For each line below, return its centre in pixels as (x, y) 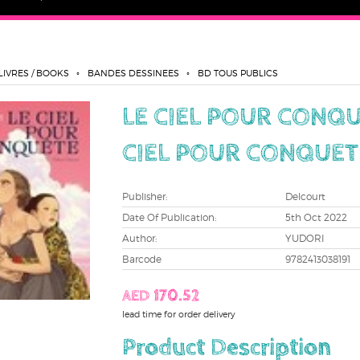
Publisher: (144, 196)
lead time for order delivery (178, 314)
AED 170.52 (160, 297)
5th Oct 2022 (316, 217)
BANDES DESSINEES (133, 73)
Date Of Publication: (169, 217)
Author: (139, 238)
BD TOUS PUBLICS (237, 73)
